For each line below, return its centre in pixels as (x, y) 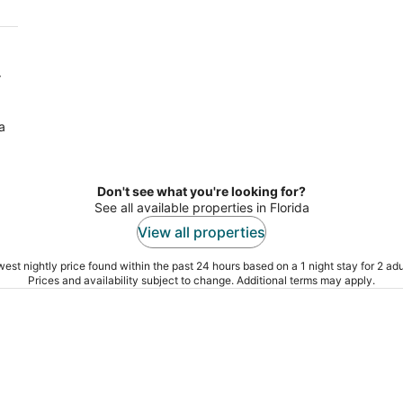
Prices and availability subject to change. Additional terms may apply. (201, 281)
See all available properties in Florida (201, 208)
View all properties (201, 233)
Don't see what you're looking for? (201, 192)
